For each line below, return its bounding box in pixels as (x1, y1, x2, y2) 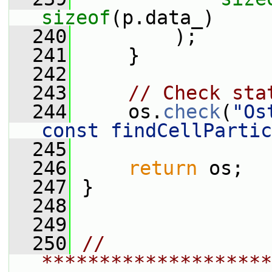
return (128, 157, 197, 179)
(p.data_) (110, 7, 214, 29)
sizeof (41, 7, 110, 29)
